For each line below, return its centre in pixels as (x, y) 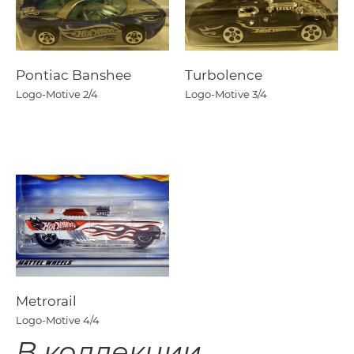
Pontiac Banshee (73, 75)
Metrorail (46, 301)
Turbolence (224, 75)
